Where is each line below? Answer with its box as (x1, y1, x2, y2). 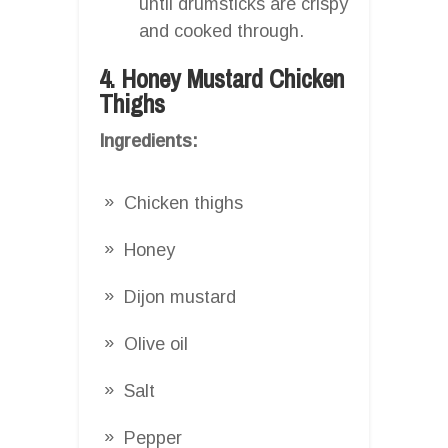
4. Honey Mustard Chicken (99, 61, 344, 96)
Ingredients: (99, 130, 198, 151)
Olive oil (124, 333, 188, 354)
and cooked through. (139, 20, 304, 41)
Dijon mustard (124, 286, 236, 307)
